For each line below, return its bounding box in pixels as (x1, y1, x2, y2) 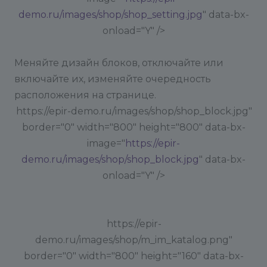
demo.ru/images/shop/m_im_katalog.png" (35, 234, 232, 246)
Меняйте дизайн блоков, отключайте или (14, 57, 223, 69)
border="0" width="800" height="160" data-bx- (23, 250, 244, 262)
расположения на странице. (14, 89, 156, 101)
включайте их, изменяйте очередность (14, 73, 211, 85)
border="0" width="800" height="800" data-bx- (21, 122, 246, 133)
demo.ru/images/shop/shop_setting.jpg (18, 9, 203, 20)
